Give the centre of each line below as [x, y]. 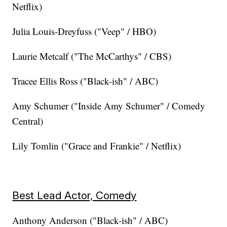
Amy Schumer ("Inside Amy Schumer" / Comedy [109, 106]
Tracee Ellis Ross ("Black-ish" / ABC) [85, 81]
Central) [28, 121]
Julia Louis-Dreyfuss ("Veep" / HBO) [84, 31]
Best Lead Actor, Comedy [74, 196]
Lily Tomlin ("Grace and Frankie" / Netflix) [97, 146]
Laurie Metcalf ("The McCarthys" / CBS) [92, 56]
